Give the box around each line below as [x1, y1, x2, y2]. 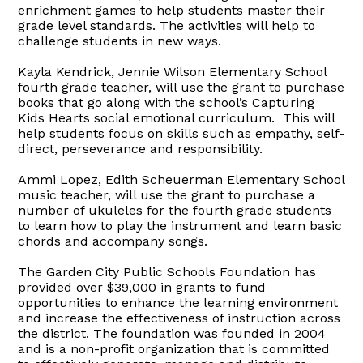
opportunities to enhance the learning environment [18, 295, 339, 311]
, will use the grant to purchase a [108, 187, 316, 203]
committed [262, 341, 331, 357]
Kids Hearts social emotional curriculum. [18, 110, 275, 126]
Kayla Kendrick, [18, 64, 115, 80]
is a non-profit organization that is [45, 341, 263, 357]
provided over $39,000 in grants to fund [18, 280, 267, 296]
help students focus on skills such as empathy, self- [18, 126, 345, 142]
